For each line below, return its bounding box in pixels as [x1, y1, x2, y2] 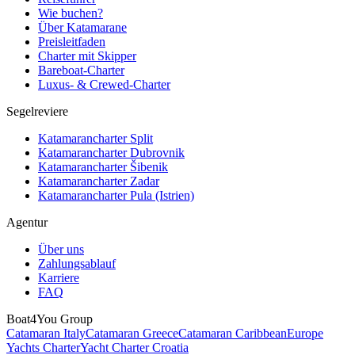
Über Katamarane [38, 21, 127, 35]
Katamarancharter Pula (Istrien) [38, 189, 194, 203]
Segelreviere [6, 105, 68, 119]
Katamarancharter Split [38, 132, 153, 146]
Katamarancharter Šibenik [38, 160, 168, 174]
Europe [287, 326, 323, 341]
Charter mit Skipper [38, 49, 136, 63]
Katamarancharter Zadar [38, 174, 159, 189]
